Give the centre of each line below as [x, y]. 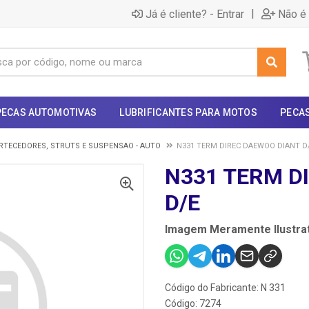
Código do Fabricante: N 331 [225, 288]
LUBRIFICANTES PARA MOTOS [189, 112]
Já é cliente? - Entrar [195, 14]
